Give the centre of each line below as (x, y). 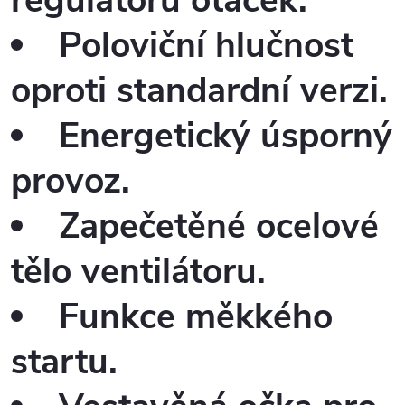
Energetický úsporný (226, 137)
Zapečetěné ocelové (219, 227)
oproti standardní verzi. (199, 91)
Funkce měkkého (196, 317)
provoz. (71, 182)
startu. (64, 363)
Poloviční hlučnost (206, 46)
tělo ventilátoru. (138, 272)
